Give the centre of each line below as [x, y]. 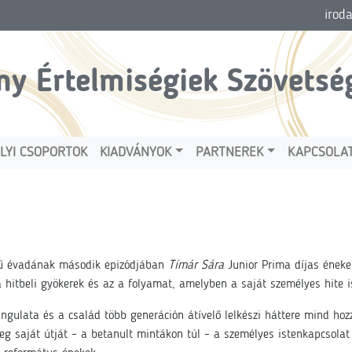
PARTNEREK [230, 153]
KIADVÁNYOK [136, 153]
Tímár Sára [196, 266]
